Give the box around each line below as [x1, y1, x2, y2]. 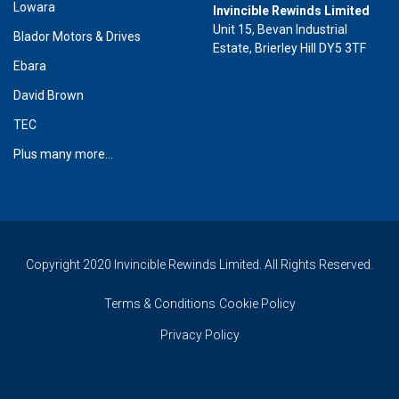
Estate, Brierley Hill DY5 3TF [213, 40, 366, 55]
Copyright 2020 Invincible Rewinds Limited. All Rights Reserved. [26, 256, 373, 272]
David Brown [13, 87, 84, 102]
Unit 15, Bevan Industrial [213, 21, 347, 37]
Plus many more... [13, 146, 113, 161]
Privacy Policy [159, 327, 240, 342]
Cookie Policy [218, 296, 296, 311]
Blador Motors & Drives [13, 28, 141, 44]
